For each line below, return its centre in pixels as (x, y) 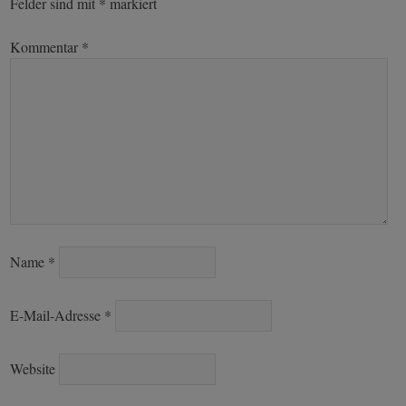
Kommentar (46, 46)
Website (33, 368)
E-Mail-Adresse (58, 314)
